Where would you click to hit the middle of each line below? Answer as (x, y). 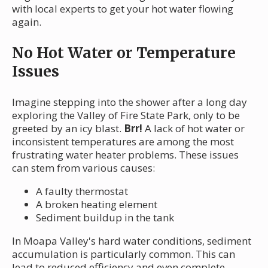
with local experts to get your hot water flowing (123, 8)
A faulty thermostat (82, 191)
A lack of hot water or (194, 128)
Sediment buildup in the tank (105, 217)
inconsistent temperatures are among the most (123, 141)
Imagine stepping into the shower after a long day (130, 102)
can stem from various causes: (83, 167)
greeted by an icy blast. (68, 128)
